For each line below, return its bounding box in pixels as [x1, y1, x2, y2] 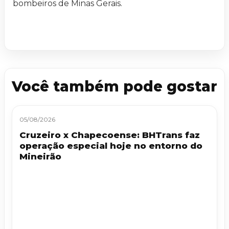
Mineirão [19, 151, 61, 162]
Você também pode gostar [12, 77, 217, 95]
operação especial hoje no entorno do [19, 140, 202, 151]
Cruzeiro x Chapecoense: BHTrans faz [19, 129, 200, 140]
